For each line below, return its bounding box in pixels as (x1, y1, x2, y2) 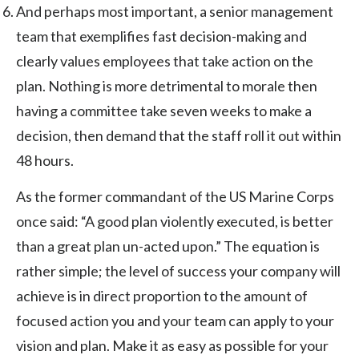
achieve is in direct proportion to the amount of (16, 286, 308, 305)
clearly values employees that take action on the (16, 51, 313, 70)
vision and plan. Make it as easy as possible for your (16, 336, 329, 354)
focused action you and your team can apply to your (16, 311, 334, 329)
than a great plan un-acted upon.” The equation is (16, 236, 320, 255)
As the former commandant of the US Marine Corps (16, 187, 334, 205)
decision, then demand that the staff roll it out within (16, 126, 341, 144)
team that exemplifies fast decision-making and (16, 26, 307, 45)
